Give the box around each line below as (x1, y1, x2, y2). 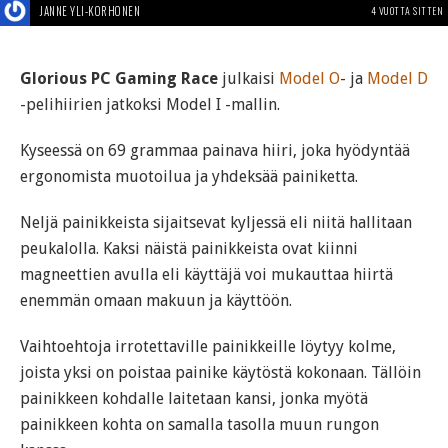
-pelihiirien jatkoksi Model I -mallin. (20, 94, 280, 114)
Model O (279, 68, 340, 88)
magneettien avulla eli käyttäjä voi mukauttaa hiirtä (20, 264, 393, 284)
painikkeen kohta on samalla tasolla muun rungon (20, 414, 379, 434)
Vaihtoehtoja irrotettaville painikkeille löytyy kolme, (20, 336, 396, 356)
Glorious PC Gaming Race (20, 68, 218, 88)
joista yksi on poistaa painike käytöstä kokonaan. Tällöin (20, 362, 421, 382)
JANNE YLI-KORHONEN (40, 2, 140, 19)
